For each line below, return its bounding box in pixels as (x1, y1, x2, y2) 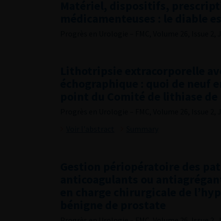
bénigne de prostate (60, 197, 166, 213)
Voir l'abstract (66, 124, 114, 134)
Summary (126, 124, 158, 134)
